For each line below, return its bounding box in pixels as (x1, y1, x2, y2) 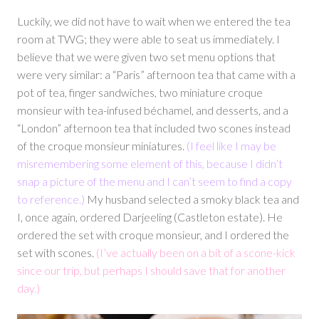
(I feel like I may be (187, 139, 276, 153)
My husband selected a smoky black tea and (85, 192, 299, 206)
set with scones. (17, 246, 96, 260)
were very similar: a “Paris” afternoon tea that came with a (17, 68, 296, 82)
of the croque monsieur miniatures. (17, 139, 187, 153)
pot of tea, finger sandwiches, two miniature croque (17, 85, 263, 100)
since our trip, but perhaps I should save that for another (17, 263, 286, 278)
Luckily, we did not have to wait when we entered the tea (17, 14, 291, 28)
